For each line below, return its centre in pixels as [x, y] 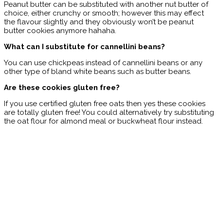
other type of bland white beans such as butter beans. [98, 72]
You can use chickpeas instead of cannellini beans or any [103, 63]
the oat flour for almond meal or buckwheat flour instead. [103, 121]
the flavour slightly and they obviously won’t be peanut [99, 22]
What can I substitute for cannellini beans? [84, 47]
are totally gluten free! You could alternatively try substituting [109, 113]
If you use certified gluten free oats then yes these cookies [105, 104]
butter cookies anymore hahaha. [60, 31]
